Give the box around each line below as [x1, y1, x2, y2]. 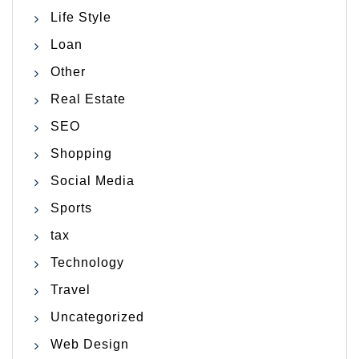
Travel [50, 283, 91, 297]
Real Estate [50, 92, 126, 107]
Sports [50, 201, 92, 216]
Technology [50, 256, 124, 270]
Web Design [50, 337, 129, 352]
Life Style [50, 10, 111, 25]
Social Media [50, 174, 135, 188]
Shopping [50, 147, 112, 161]
